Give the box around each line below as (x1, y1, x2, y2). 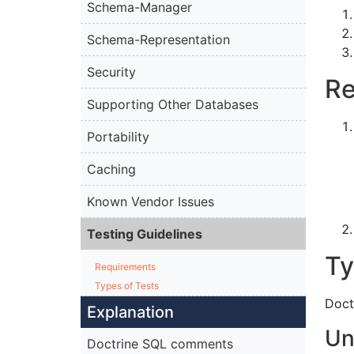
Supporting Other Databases (87, 96, 258, 113)
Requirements (95, 261, 156, 273)
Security (87, 64, 136, 81)
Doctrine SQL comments (87, 336, 233, 352)
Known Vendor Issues (87, 194, 214, 210)
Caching (87, 161, 136, 178)
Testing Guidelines (87, 226, 202, 243)
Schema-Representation (87, 32, 230, 48)
